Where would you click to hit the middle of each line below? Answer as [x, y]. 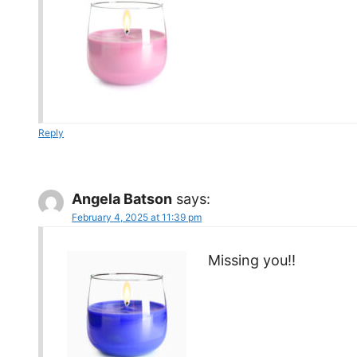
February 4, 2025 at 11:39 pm [137, 217]
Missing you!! [252, 260]
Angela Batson [122, 198]
